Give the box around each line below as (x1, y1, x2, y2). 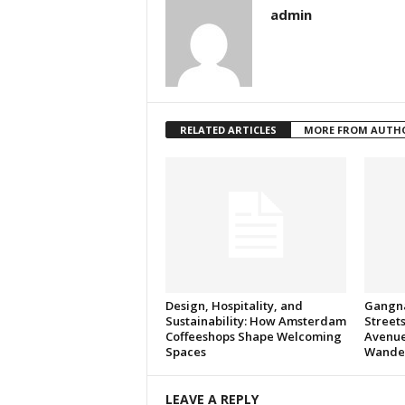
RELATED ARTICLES (179, 123, 277, 137)
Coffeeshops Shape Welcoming (165, 328, 342, 344)
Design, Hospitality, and (165, 297, 303, 314)
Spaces (165, 344, 206, 360)
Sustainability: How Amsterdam (165, 313, 346, 329)
